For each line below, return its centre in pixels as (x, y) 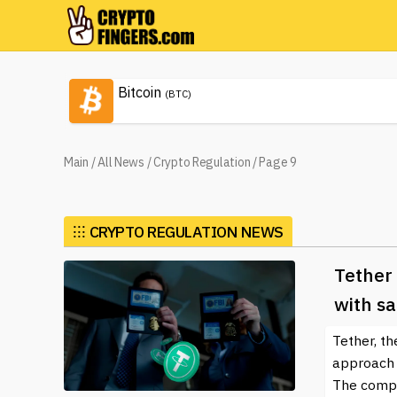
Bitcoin (140, 92)
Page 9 (278, 162)
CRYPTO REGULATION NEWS (186, 232)
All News (121, 162)
